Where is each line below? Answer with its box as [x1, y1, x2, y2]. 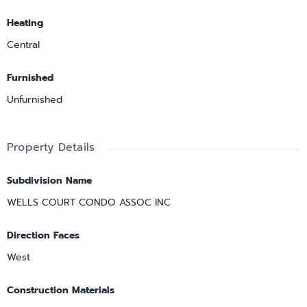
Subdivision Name [7, 173, 92, 188]
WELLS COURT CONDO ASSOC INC [7, 195, 171, 210]
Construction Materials [7, 283, 114, 298]
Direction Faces [7, 228, 79, 243]
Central [7, 38, 40, 53]
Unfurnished [7, 93, 62, 108]
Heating [7, 16, 43, 31]
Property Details [7, 139, 95, 156]
